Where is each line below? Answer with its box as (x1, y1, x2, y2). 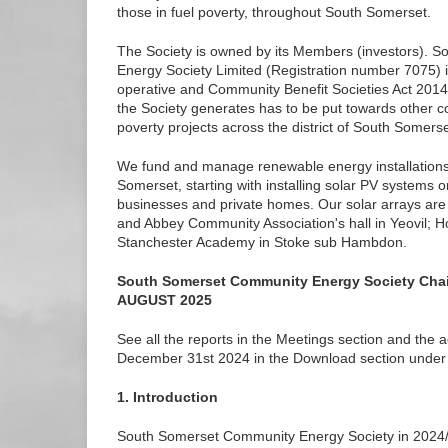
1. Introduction (117, 389, 218, 405)
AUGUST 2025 (117, 292, 212, 308)
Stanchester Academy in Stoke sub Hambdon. (117, 234, 407, 250)
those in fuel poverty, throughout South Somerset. (117, 4, 431, 20)
